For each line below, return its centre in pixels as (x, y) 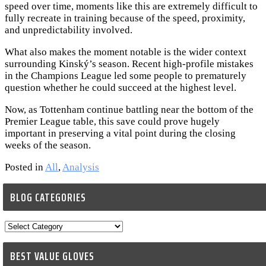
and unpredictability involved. (69, 30)
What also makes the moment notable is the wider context (126, 52)
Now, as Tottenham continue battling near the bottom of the (129, 110)
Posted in (25, 167)
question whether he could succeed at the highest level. (121, 88)
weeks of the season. (48, 145)
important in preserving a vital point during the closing (120, 134)
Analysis (81, 167)
